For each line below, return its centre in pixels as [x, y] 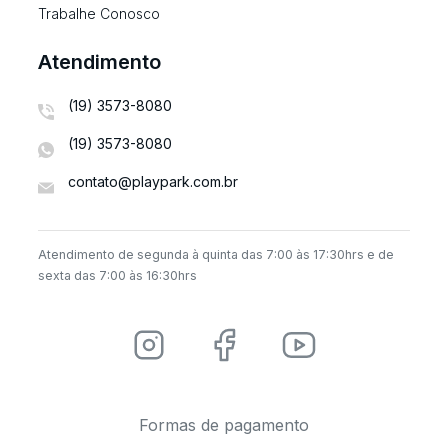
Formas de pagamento [224, 425]
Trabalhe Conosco [99, 14]
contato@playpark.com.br [153, 182]
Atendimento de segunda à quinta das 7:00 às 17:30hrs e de [216, 255]
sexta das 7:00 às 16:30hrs [117, 276]
